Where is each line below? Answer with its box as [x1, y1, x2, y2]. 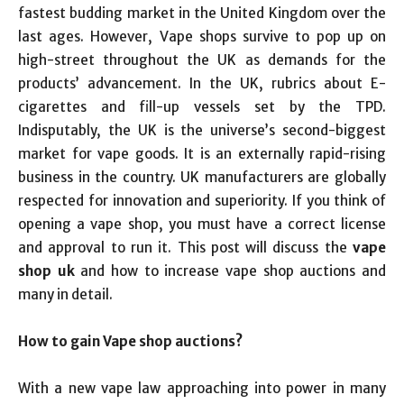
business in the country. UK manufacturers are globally [18, 169, 386, 186]
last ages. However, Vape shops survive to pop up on [18, 28, 386, 45]
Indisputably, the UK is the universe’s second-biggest [18, 122, 386, 139]
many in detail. [18, 286, 113, 303]
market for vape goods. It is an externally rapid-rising [18, 145, 386, 162]
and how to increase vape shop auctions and [74, 262, 387, 280]
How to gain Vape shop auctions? [18, 333, 243, 350]
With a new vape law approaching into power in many [18, 380, 386, 397]
